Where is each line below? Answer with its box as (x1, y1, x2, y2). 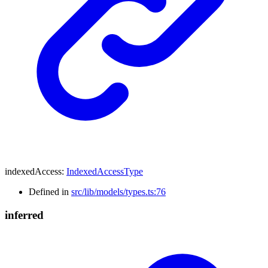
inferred (5, 209, 44, 222)
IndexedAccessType (66, 166, 143, 177)
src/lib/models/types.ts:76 (71, 187, 166, 197)
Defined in (29, 187, 71, 197)
